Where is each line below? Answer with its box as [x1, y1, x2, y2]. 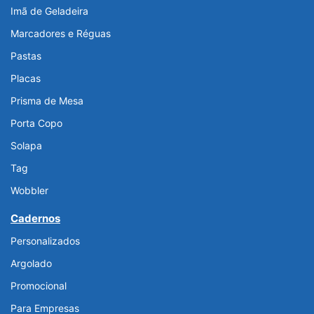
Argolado [11, 257, 52, 270]
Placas [11, 72, 41, 85]
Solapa [11, 139, 42, 152]
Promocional [11, 280, 67, 292]
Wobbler [11, 184, 48, 197]
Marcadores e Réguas [11, 27, 111, 40]
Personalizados [11, 235, 80, 247]
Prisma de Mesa [11, 95, 83, 107]
